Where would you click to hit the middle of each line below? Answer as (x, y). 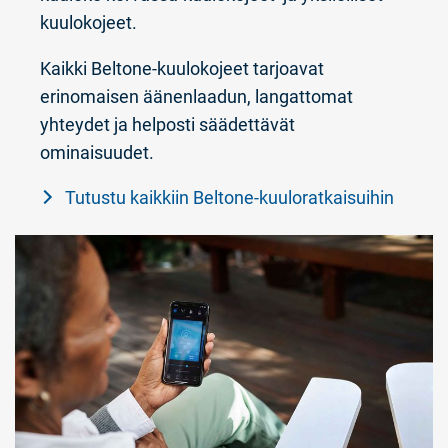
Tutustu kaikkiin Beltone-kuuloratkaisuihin (229, 197)
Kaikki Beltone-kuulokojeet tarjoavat (182, 68)
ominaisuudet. (97, 152)
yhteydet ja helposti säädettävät (167, 124)
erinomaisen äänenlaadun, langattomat (196, 96)
